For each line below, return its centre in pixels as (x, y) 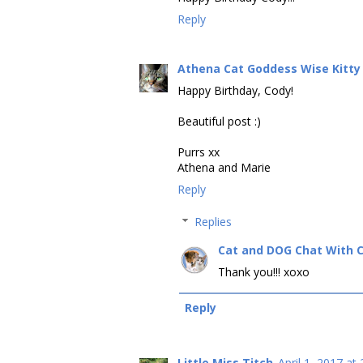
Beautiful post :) (219, 121)
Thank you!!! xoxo (264, 271)
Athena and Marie (224, 167)
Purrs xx (199, 152)
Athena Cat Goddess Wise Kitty (269, 68)
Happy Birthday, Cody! (235, 90)
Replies (214, 221)
